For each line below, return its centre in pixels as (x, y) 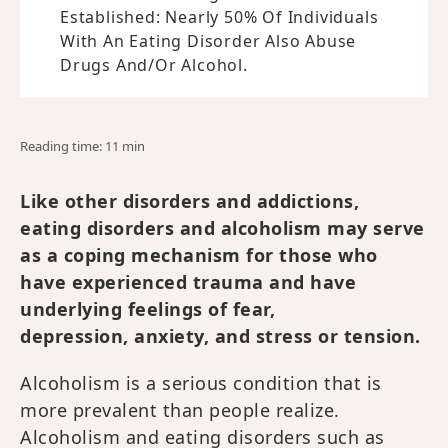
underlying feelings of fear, (147, 308)
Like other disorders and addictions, (189, 200)
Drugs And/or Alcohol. (154, 64)
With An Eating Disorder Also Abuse (208, 40)
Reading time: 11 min (82, 145)
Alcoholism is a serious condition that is (201, 382)
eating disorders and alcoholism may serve (222, 227)
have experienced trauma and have (188, 281)
